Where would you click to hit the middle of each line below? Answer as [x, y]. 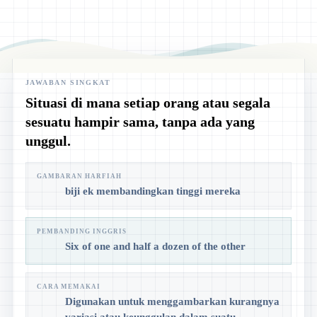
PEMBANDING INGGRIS [82, 231]
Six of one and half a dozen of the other [155, 247]
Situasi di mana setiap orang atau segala [148, 102]
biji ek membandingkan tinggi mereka [152, 191]
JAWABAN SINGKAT [68, 82]
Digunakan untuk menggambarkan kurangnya [172, 302]
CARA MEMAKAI [68, 286]
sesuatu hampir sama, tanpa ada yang [140, 121]
